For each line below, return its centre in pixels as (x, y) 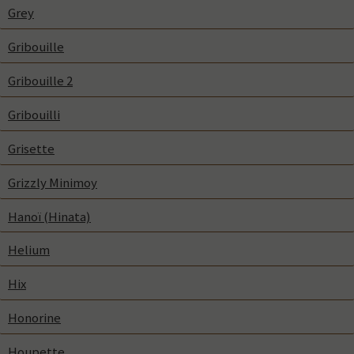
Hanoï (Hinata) (49, 216)
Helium (29, 250)
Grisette (31, 148)
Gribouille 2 (40, 80)
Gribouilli (34, 114)
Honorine (34, 318)
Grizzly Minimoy (53, 182)
